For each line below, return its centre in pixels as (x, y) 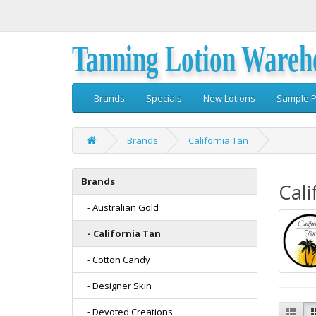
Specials (164, 98)
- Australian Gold (120, 207)
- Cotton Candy (116, 260)
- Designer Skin (116, 286)
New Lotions (229, 98)
